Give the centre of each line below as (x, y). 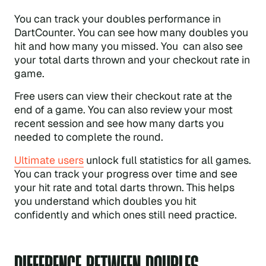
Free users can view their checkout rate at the (123, 96)
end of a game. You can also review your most (123, 110)
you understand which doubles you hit (105, 201)
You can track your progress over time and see (126, 174)
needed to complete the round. (90, 137)
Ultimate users (49, 160)
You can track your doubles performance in (117, 18)
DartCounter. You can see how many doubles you (131, 32)
